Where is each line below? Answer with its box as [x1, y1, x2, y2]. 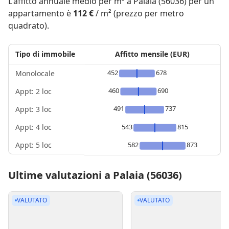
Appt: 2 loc [15, 86, 52, 96]
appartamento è [8, 7, 73, 19]
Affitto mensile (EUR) [114, 49, 190, 59]
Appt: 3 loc [15, 104, 52, 114]
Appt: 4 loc [15, 122, 52, 132]
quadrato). [8, 19, 49, 31]
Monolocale [15, 68, 55, 78]
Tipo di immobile [15, 49, 75, 59]
